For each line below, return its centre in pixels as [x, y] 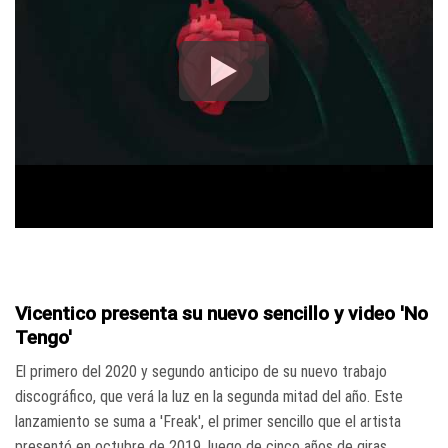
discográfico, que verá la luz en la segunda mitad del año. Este [209, 397]
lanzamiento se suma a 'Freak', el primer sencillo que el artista [208, 422]
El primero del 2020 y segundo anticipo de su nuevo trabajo [201, 372]
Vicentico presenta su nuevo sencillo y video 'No [221, 313]
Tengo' [43, 337]
